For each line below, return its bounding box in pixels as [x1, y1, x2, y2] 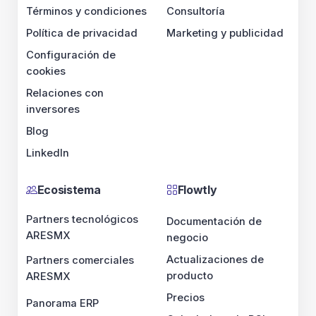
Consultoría [166, 5, 225, 18]
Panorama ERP [26, 297, 99, 310]
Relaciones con [26, 87, 104, 99]
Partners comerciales [26, 254, 134, 267]
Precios [166, 291, 205, 304]
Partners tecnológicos [26, 213, 138, 226]
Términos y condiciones [26, 5, 147, 18]
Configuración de [26, 49, 116, 61]
